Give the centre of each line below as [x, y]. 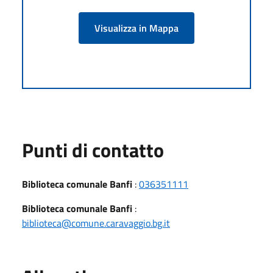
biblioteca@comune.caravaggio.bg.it [96, 223]
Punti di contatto [93, 150]
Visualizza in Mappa [136, 28]
